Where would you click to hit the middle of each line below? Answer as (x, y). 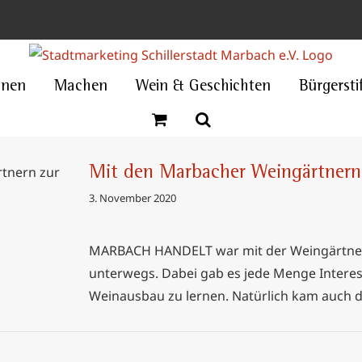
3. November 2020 (133, 198)
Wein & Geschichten (203, 87)
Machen (80, 87)
